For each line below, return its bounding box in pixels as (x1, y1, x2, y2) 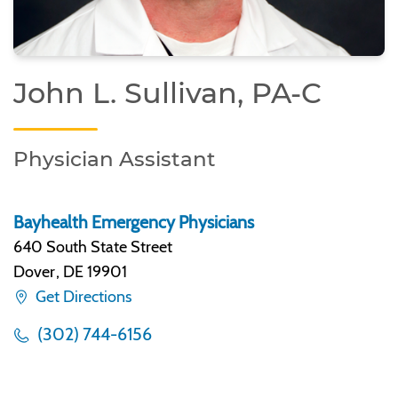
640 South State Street (13, 237, 172, 258)
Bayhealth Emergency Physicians (13, 211, 254, 234)
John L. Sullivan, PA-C (13, 76, 322, 110)
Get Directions (31, 287, 131, 307)
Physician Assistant (13, 147, 216, 171)
